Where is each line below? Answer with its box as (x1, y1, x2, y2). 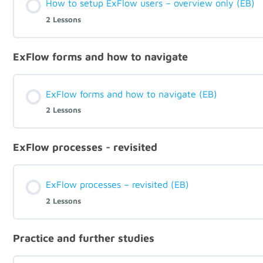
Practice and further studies (13, 231, 154, 244)
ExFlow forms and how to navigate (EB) (46, 88, 217, 99)
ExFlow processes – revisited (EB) (46, 179, 189, 190)
